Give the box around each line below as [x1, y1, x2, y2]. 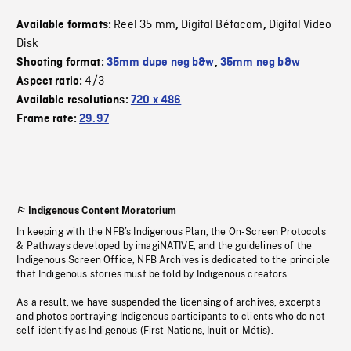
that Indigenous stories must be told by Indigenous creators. [16, 269, 290, 280]
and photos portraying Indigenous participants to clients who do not [16, 311, 325, 323]
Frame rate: [16, 113, 80, 126]
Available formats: [16, 19, 114, 32]
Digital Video [268, 17, 332, 34]
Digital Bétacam [181, 17, 263, 34]
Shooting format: [16, 56, 107, 70]
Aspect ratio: [16, 75, 85, 89]
